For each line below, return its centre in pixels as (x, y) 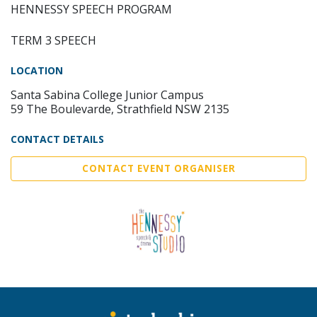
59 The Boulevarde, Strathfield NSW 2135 (120, 109)
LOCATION (37, 70)
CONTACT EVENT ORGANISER (158, 168)
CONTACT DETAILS (57, 139)
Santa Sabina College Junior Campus (107, 94)
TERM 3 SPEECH (53, 40)
